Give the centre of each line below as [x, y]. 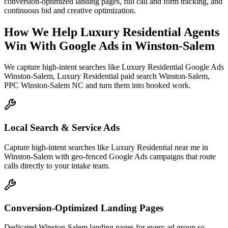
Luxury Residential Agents [150, 32]
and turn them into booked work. [137, 85]
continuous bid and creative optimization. [70, 10]
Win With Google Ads [61, 46]
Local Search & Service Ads [62, 128]
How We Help [42, 32]
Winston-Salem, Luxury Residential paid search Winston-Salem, [107, 76]
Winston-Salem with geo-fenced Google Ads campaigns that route [110, 156]
